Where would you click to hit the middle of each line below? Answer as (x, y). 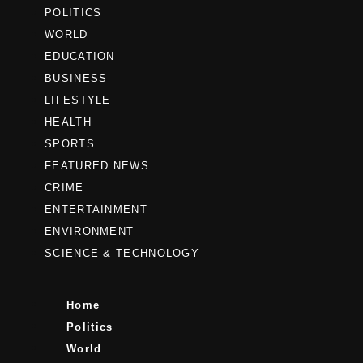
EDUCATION (80, 56)
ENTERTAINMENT (96, 209)
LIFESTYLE (78, 100)
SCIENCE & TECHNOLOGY (122, 253)
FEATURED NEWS (97, 166)
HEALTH (68, 122)
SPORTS (70, 144)
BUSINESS (76, 78)
